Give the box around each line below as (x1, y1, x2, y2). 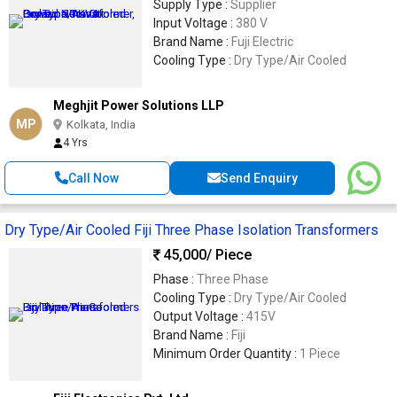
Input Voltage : (153, 15, 236, 30)
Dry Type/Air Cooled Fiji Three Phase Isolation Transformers (4, 221, 378, 238)
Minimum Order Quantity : (153, 346, 300, 361)
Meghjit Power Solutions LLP (53, 97, 224, 113)
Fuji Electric (231, 34, 293, 49)
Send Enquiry (220, 170, 298, 185)
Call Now (68, 170, 120, 185)
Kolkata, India (66, 117, 136, 131)
